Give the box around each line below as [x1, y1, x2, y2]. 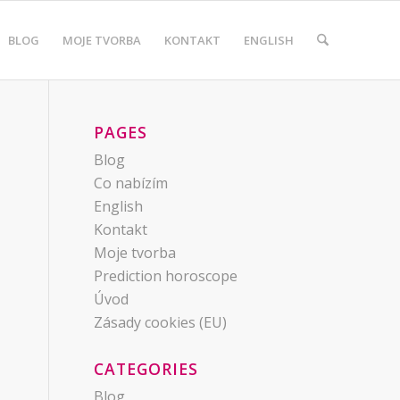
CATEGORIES [94, 358, 199, 379]
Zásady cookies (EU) [94, 312, 228, 332]
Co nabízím [94, 173, 169, 193]
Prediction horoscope [94, 266, 238, 286]
